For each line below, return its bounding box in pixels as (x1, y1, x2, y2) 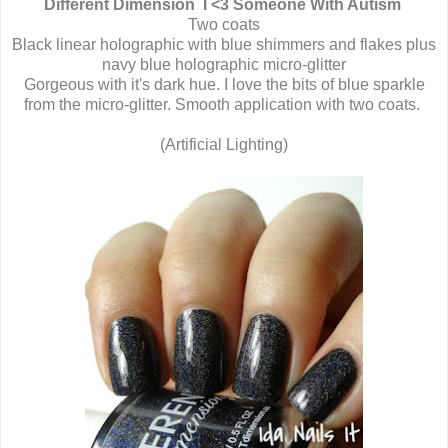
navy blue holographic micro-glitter (102, 56, 346, 74)
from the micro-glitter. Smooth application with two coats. (24, 96, 424, 114)
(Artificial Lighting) (160, 136, 288, 154)
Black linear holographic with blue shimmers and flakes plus (12, 36, 436, 54)
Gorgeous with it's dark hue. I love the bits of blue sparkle (23, 76, 425, 94)
